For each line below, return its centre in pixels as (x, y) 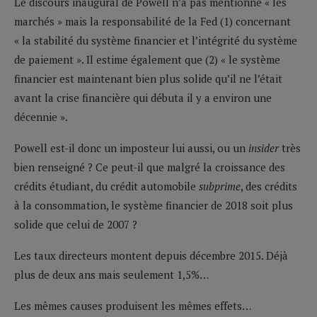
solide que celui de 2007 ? (76, 224)
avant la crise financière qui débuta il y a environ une (143, 97)
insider (264, 148)
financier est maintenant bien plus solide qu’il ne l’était (148, 78)
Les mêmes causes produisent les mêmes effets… (133, 305)
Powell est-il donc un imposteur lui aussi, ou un (131, 148)
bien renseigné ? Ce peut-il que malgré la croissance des (150, 167)
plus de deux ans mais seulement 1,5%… (111, 274)
